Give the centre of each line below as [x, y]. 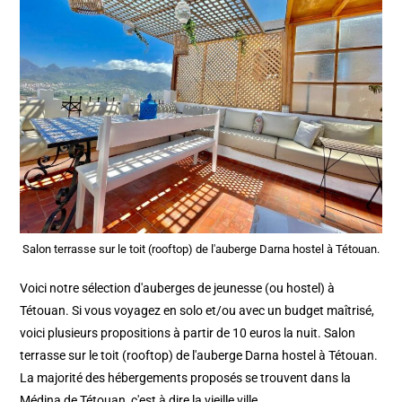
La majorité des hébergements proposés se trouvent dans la [186, 378]
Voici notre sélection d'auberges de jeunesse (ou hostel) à [178, 288]
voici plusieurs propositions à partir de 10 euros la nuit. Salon [188, 333]
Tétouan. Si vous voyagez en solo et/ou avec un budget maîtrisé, [197, 311]
